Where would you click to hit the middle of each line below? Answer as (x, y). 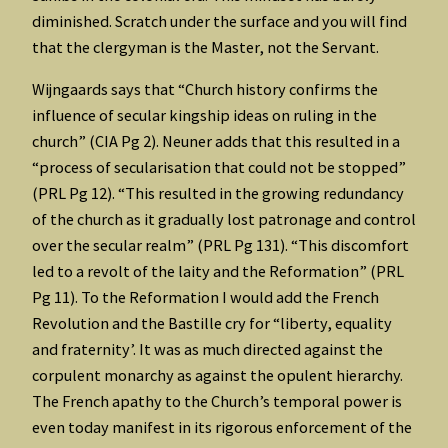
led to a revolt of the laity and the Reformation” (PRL (218, 271)
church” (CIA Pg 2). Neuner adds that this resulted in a (216, 141)
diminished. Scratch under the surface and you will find (219, 20)
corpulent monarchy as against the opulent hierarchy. (217, 375)
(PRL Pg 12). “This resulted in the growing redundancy (218, 193)
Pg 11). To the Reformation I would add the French (205, 297)
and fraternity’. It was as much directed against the (207, 349)
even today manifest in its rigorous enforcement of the (222, 427)
